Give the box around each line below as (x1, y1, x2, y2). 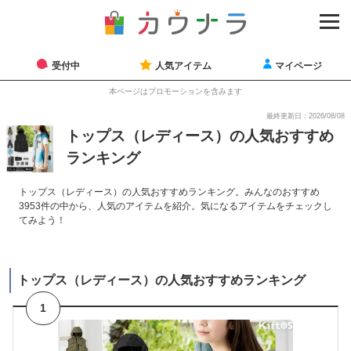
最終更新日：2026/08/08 (266, 111, 345, 120)
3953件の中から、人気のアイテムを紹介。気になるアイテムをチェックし (19, 200, 332, 212)
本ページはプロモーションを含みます (109, 86, 242, 96)
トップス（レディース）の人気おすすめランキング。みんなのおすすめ (19, 186, 320, 197)
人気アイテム (154, 60, 212, 71)
